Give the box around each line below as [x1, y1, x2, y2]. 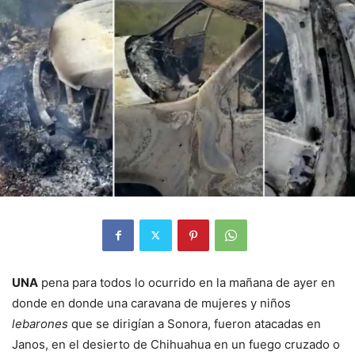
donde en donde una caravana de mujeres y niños [12, 295, 291, 311]
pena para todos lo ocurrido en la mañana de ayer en [38, 274, 335, 290]
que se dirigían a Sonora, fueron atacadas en [68, 315, 321, 331]
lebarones [12, 315, 68, 331]
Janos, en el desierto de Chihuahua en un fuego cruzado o [12, 336, 340, 352]
